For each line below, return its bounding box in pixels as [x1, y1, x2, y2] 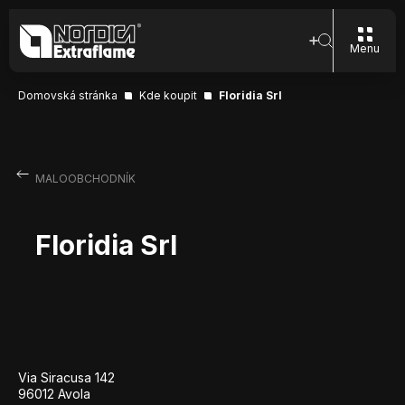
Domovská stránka [18, 89, 118, 102]
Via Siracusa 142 [18, 370, 115, 385]
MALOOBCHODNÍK [34, 172, 136, 185]
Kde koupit [139, 89, 197, 102]
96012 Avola [18, 386, 90, 401]
